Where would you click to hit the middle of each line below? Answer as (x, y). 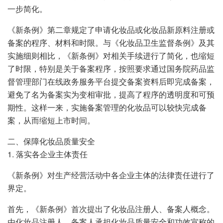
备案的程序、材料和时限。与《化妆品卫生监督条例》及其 (111, 42)
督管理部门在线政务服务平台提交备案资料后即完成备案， (111, 81)
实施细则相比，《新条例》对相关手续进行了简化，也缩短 (111, 55)
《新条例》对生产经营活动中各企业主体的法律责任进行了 (111, 175)
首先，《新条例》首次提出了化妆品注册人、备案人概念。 (111, 209)
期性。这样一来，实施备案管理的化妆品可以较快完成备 (107, 107)
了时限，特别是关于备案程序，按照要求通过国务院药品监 (111, 68)
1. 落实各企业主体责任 (48, 154)
